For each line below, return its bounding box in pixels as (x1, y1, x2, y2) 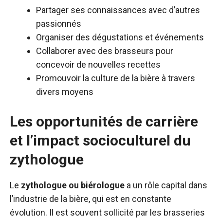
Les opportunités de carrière (10, 113, 198, 130)
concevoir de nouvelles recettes (36, 59, 161, 70)
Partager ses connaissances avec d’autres (36, 5, 200, 15)
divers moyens (36, 87, 93, 97)
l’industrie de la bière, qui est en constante (10, 194, 171, 204)
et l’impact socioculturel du (10, 132, 191, 149)
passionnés (36, 18, 81, 29)
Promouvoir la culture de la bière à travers (36, 73, 195, 83)
